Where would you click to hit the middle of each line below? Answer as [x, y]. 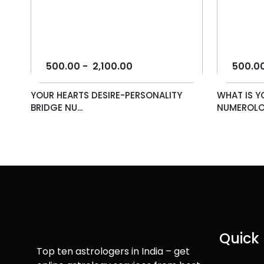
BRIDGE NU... [57, 108]
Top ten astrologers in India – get [113, 252]
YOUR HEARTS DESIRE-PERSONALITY [106, 95]
